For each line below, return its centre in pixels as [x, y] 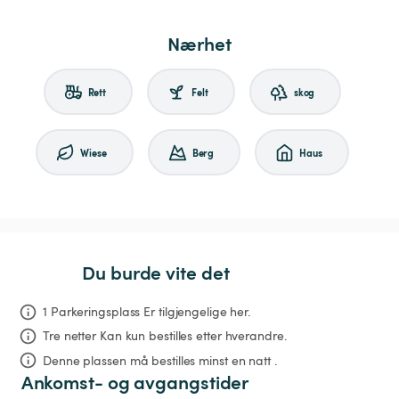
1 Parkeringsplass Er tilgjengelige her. [147, 312]
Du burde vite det [156, 272]
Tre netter [70, 336]
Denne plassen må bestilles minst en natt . [160, 360]
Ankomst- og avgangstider [135, 381]
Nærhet [199, 43]
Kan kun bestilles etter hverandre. [193, 336]
